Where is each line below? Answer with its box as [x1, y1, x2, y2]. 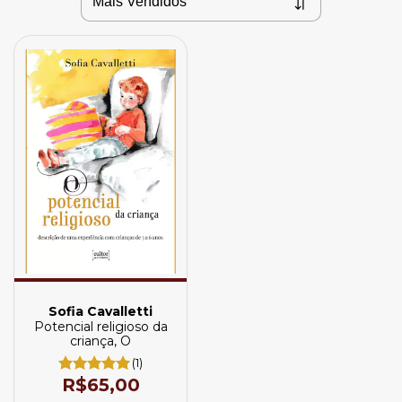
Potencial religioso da [33, 318, 168, 335]
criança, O [70, 332, 131, 349]
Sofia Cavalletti [48, 302, 153, 319]
